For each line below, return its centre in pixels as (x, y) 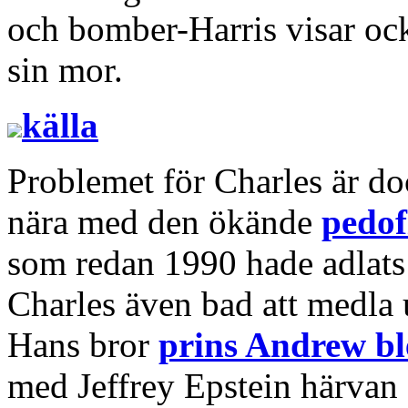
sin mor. (65, 69)
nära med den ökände (164, 221)
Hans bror (83, 344)
